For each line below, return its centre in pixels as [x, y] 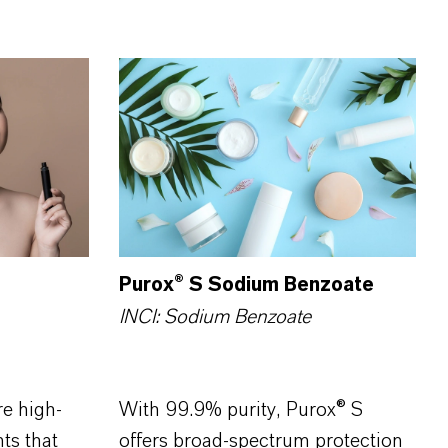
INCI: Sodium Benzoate [214, 316]
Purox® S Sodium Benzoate [246, 284]
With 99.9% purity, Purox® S [240, 409]
